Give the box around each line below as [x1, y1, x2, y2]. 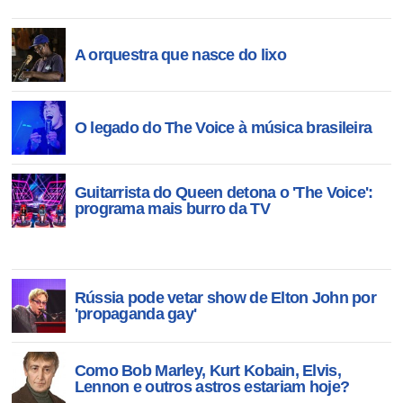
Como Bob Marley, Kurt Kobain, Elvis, [74, 362, 341, 380]
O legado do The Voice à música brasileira [74, 119, 372, 137]
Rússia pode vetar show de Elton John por [74, 289, 376, 307]
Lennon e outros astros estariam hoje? [74, 378, 350, 396]
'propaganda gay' [74, 305, 197, 323]
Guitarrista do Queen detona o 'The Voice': [74, 184, 373, 201]
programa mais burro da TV [74, 200, 270, 218]
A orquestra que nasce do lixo [74, 46, 286, 64]
